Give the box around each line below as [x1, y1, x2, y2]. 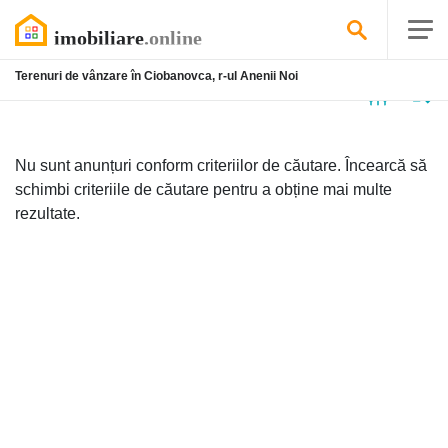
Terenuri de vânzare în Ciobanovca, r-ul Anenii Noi [15, 69, 298, 83]
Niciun [15, 84, 64, 101]
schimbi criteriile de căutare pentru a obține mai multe [15, 181, 392, 198]
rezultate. [15, 205, 80, 222]
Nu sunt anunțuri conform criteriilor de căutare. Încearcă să [15, 157, 427, 174]
